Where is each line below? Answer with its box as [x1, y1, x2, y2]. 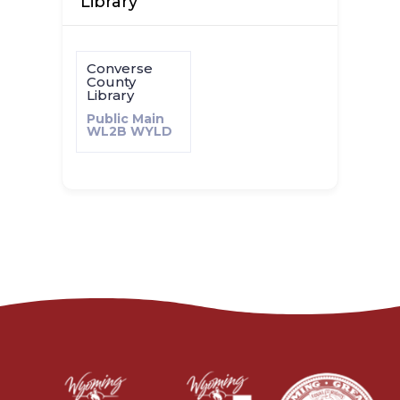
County [86, 73, 136, 90]
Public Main [86, 111, 164, 127]
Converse [86, 60, 153, 77]
